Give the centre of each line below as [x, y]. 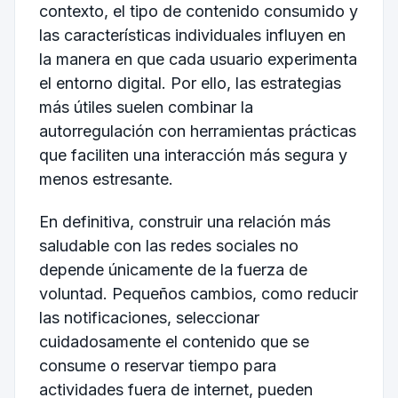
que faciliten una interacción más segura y [193, 155]
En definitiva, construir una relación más [184, 221]
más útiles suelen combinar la [146, 107]
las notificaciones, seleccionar [149, 317]
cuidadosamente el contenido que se [174, 341]
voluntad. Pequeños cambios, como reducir [198, 293]
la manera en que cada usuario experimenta [198, 60]
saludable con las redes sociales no [168, 245]
